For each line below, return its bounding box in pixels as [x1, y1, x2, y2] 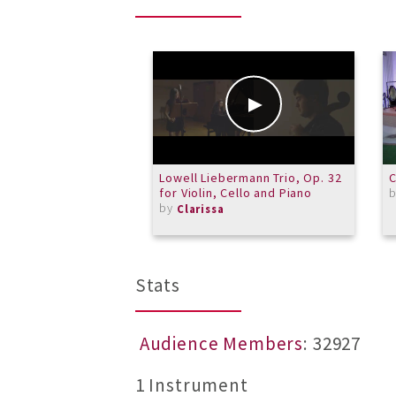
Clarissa [176, 202, 225, 217]
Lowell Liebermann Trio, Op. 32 [159, 169, 342, 186]
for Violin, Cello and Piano [159, 184, 312, 201]
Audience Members [139, 332, 304, 356]
